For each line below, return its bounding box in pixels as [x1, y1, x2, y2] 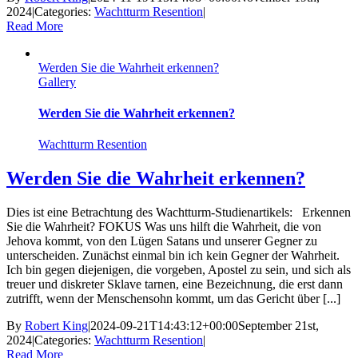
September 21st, [238, 319, 319, 333]
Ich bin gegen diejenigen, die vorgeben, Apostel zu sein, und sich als [6, 263, 351, 277]
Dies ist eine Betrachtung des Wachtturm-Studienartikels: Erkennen [6, 205, 351, 220]
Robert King [25, 319, 88, 333]
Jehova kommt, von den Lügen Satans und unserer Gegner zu [6, 234, 317, 249]
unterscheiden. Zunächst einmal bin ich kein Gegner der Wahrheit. [6, 249, 340, 263]
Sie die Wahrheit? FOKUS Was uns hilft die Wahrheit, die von [6, 220, 321, 234]
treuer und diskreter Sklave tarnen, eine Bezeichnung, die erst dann [6, 277, 343, 292]
